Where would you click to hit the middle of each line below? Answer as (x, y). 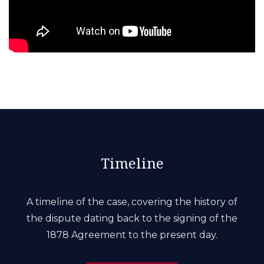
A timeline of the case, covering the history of (132, 202)
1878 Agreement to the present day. (132, 235)
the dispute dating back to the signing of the (132, 218)
